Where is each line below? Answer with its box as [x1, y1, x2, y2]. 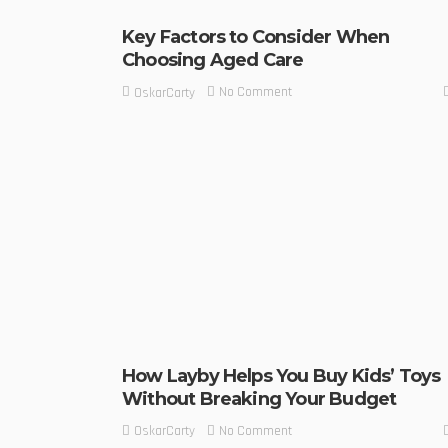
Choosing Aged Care [122, 49, 304, 72]
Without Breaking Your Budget [122, 387, 397, 410]
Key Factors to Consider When [122, 26, 390, 49]
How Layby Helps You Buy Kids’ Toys [122, 364, 441, 387]
